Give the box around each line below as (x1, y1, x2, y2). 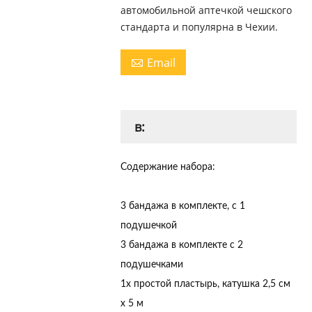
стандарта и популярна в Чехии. (120, 19, 278, 33)
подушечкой (120, 220, 177, 231)
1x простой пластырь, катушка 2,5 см (120, 279, 290, 289)
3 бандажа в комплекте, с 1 (120, 201, 245, 211)
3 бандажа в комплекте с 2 (120, 240, 243, 250)
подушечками (120, 259, 183, 270)
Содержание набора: (120, 162, 215, 172)
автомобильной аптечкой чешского (120, 3, 292, 17)
